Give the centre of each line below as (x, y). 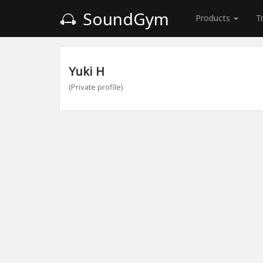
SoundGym (124, 19)
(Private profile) (96, 87)
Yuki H (87, 71)
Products (214, 18)
